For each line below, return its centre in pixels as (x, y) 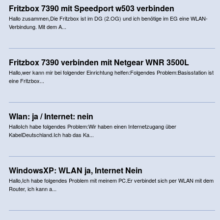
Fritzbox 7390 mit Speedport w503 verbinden (91, 8)
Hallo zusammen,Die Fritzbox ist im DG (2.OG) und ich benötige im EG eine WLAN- (108, 18)
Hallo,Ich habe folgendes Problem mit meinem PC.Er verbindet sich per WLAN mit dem (111, 180)
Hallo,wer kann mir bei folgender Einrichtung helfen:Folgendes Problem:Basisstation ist (111, 72)
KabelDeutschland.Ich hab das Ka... (51, 135)
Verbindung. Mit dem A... (37, 27)
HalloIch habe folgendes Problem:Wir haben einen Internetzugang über (92, 126)
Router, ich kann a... (32, 189)
